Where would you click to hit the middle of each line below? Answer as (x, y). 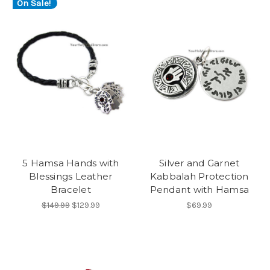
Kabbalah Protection (199, 177)
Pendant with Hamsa (199, 190)
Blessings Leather (71, 177)
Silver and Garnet (199, 163)
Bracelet (71, 190)
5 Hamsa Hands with (71, 163)
